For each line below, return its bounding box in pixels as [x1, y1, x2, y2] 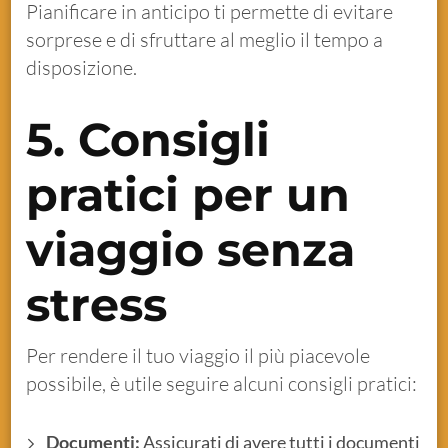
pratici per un [26, 165, 351, 223]
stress [26, 275, 168, 333]
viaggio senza [26, 220, 356, 278]
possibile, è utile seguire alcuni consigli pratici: [26, 370, 418, 396]
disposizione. [26, 54, 138, 80]
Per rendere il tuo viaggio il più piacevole [26, 342, 371, 368]
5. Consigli [26, 110, 271, 168]
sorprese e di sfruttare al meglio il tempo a [26, 26, 384, 52]
